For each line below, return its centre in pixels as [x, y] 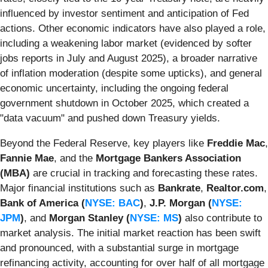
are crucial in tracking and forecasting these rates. [144, 173]
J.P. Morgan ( [181, 203]
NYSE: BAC [112, 203]
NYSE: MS [154, 218]
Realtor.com [235, 188]
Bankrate [179, 188]
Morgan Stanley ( [89, 218]
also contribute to [222, 218]
